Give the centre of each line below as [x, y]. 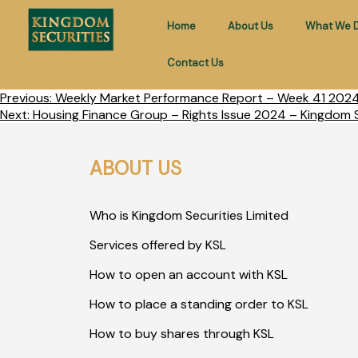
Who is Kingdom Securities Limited [189, 215]
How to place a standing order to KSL [199, 304]
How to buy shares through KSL [182, 334]
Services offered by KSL [158, 245]
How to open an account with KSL [189, 274]
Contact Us [195, 63]
